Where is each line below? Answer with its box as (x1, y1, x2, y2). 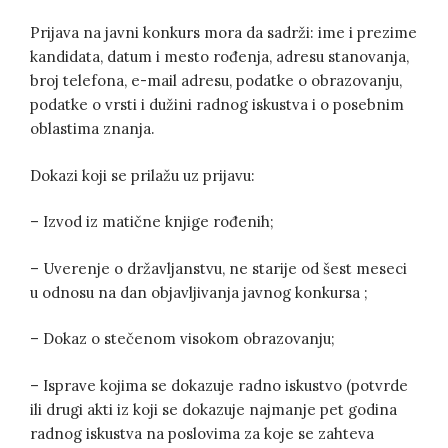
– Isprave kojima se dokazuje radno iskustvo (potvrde (30, 375, 408, 395)
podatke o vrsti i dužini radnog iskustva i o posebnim (30, 95, 404, 115)
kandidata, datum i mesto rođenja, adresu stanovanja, (30, 47, 409, 67)
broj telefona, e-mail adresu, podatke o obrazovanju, (30, 71, 402, 91)
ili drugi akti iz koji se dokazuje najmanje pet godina (30, 399, 397, 419)
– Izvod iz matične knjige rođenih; (30, 212, 274, 232)
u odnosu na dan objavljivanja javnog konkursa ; (30, 282, 368, 302)
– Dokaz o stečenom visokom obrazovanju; (30, 329, 335, 349)
